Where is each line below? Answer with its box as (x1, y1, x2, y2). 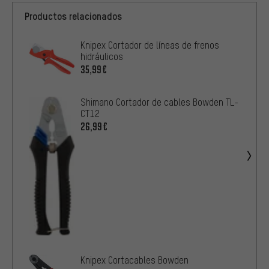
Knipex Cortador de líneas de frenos (80, 39, 219, 52)
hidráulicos (80, 50, 123, 63)
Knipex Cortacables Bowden (80, 253, 189, 266)
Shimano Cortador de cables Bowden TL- (80, 96, 238, 109)
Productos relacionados (25, 10, 122, 23)
